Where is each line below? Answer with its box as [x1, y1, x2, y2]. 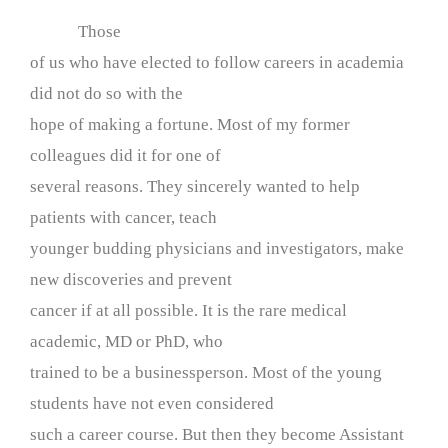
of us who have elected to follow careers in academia [30, 52, 404, 72]
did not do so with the [30, 83, 183, 103]
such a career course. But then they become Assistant [30, 424, 404, 444]
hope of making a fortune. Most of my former [30, 114, 350, 134]
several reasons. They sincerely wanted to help [30, 176, 360, 196]
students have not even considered [30, 393, 274, 413]
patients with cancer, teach [30, 207, 217, 227]
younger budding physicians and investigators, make [30, 238, 404, 258]
